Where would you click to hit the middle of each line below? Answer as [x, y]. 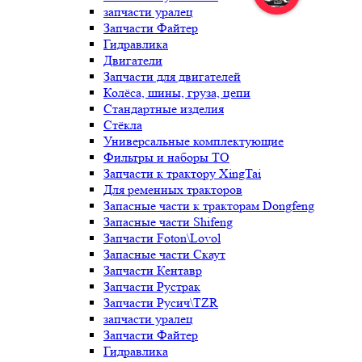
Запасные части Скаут [164, 254]
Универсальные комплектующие [194, 141]
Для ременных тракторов [173, 189]
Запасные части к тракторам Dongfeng [209, 206]
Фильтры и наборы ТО [166, 157]
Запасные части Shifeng [168, 222]
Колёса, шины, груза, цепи [177, 93]
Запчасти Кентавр [153, 270]
